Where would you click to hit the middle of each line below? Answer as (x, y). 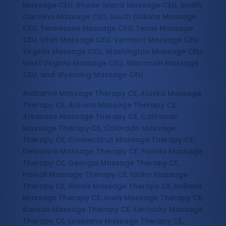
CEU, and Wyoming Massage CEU (83, 75)
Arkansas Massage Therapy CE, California (100, 117)
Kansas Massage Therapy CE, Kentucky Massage (112, 210)
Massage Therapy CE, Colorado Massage (99, 128)
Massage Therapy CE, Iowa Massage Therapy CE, (113, 198)
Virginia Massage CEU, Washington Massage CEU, (113, 52)
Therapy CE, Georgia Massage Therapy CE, (101, 163)
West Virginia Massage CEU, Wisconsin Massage (110, 63)
